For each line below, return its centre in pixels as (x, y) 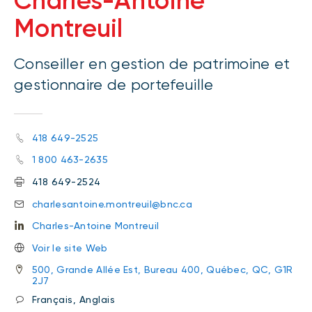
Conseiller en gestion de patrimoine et (152, 64)
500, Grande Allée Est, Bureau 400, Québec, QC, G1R (162, 270)
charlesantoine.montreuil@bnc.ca (112, 204)
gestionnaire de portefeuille (114, 85)
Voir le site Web (70, 248)
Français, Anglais (73, 299)
